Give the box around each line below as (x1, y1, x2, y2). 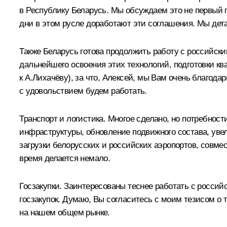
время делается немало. (19, 154, 110, 164)
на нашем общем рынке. (19, 208, 110, 218)
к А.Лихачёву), (19, 73, 73, 83)
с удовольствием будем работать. (19, 86, 147, 96)
